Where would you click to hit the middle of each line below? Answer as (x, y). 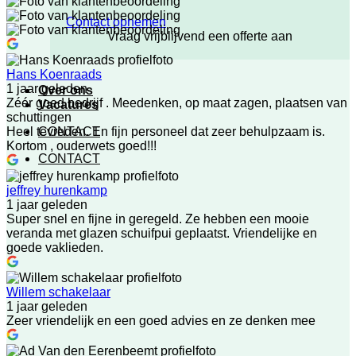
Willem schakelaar (58, 292)
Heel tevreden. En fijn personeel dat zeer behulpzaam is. (166, 132)
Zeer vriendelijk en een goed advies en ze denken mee (161, 321)
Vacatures (68, 104)
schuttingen (39, 117)
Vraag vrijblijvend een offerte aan (200, 36)
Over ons (66, 90)
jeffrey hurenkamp (57, 190)
